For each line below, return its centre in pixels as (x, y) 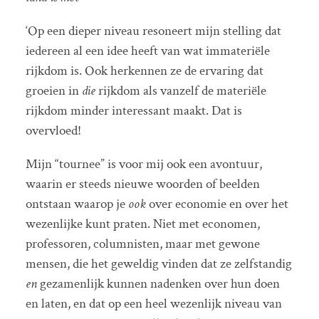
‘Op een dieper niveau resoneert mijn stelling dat (153, 31)
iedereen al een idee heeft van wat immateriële (147, 51)
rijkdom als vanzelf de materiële (182, 90)
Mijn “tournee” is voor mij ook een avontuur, (143, 164)
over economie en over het (217, 204)
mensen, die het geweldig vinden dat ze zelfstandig (158, 264)
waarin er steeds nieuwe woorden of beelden (142, 184)
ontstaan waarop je (77, 204)
